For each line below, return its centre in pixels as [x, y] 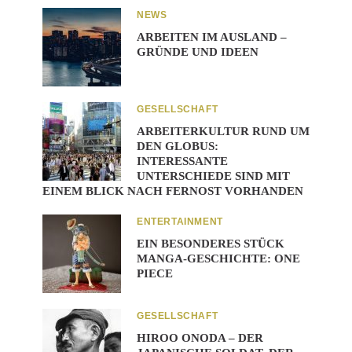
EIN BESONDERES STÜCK [211, 244]
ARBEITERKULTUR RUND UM [223, 131]
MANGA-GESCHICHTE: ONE [218, 258]
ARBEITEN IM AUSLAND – [212, 37]
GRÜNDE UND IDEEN [198, 52]
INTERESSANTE [182, 161]
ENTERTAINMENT [180, 222]
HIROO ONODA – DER [200, 338]
